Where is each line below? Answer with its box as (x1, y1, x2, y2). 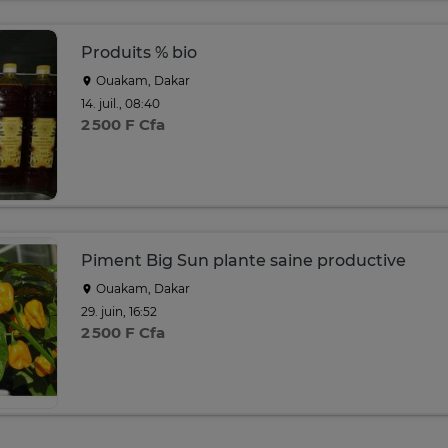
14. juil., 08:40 (81, 95, 160, 111)
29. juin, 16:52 (81, 303, 157, 319)
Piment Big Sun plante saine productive (81, 251, 406, 270)
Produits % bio (81, 43, 197, 62)
